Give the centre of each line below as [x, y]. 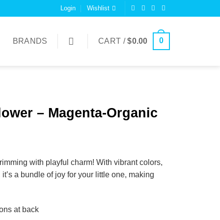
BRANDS [30, 41]
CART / [113, 41]
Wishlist [98, 8]
